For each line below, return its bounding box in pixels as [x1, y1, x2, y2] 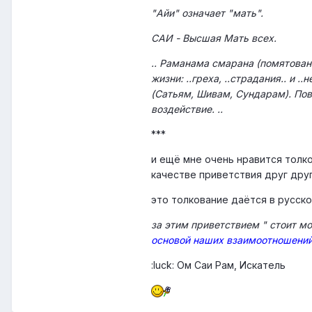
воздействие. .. [151, 103, 223, 116]
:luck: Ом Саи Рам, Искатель [151, 259, 286, 272]
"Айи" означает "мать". [151, 7, 263, 19]
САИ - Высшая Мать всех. [151, 32, 276, 45]
